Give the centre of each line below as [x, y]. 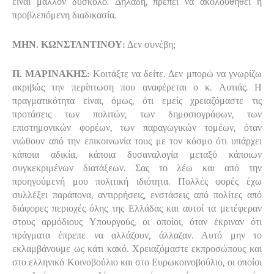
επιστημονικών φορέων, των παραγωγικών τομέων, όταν [137, 128]
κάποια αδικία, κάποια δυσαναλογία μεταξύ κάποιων [137, 154]
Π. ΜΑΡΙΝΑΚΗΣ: [53, 74]
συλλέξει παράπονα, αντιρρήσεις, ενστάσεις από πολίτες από [137, 195]
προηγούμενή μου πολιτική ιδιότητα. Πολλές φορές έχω [137, 181]
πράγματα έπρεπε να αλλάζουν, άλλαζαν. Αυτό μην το [137, 235]
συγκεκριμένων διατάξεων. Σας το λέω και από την [137, 168]
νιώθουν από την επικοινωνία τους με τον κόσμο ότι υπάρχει [137, 141]
